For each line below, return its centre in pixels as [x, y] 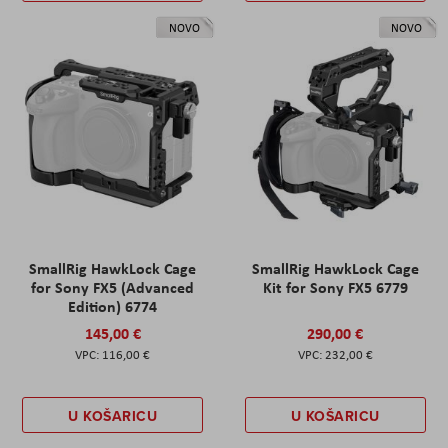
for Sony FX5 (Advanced [113, 287]
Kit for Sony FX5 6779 [335, 287]
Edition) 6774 [113, 306]
